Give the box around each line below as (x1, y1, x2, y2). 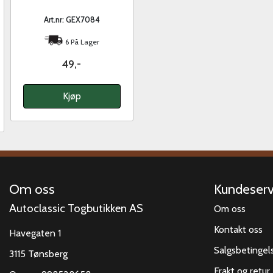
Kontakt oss (214, 224, 263, 236)
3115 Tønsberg (9, 248, 68, 260)
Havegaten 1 (9, 227, 61, 239)
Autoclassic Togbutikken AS (9, 201, 143, 216)
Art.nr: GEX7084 (43, 15, 100, 25)
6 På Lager (63, 37, 100, 47)
